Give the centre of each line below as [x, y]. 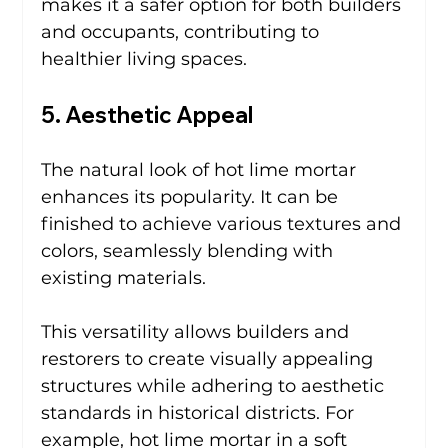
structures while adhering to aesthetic [215, 385]
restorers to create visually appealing [210, 358]
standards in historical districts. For [200, 412]
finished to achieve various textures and [224, 223]
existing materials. [124, 277]
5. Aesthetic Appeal [147, 114]
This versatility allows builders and [198, 331]
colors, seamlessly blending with [190, 250]
